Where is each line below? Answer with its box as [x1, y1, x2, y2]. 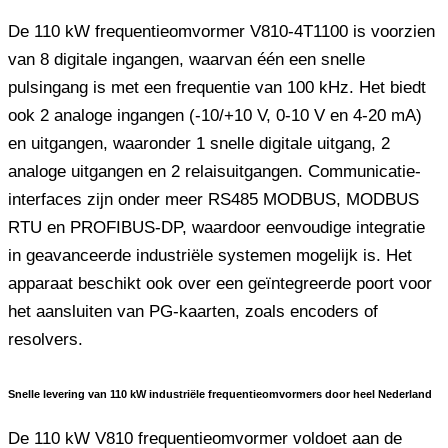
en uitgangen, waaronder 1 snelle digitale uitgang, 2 [8, 133, 390, 153]
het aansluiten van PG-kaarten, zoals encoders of [8, 301, 378, 321]
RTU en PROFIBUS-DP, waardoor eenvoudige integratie [8, 217, 425, 237]
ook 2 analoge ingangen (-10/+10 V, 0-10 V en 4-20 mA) [8, 105, 422, 125]
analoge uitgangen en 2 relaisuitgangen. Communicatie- [8, 161, 421, 181]
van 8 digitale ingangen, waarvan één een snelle [8, 49, 365, 69]
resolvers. [8, 329, 83, 349]
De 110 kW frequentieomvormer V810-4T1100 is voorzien [8, 21, 435, 41]
